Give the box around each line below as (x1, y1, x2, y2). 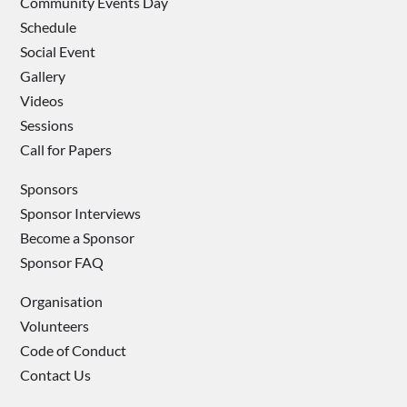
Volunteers (20, 317, 90, 334)
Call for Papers (20, 141, 113, 158)
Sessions (20, 116, 74, 134)
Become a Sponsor (20, 229, 135, 246)
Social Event (20, 43, 96, 60)
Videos (20, 92, 65, 109)
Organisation (20, 293, 104, 310)
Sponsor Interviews (20, 204, 142, 222)
